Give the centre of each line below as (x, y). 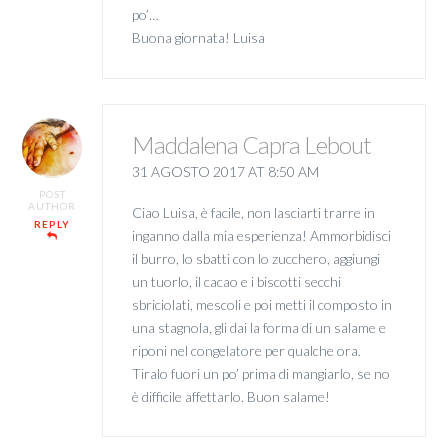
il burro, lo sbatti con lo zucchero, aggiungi (255, 259)
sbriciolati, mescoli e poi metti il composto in (261, 305)
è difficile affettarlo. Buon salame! (230, 397)
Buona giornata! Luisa (198, 38)
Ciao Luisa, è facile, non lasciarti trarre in (253, 213)
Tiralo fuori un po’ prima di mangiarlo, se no (260, 374)
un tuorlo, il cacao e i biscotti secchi (236, 282)
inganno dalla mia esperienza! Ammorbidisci (261, 236)
